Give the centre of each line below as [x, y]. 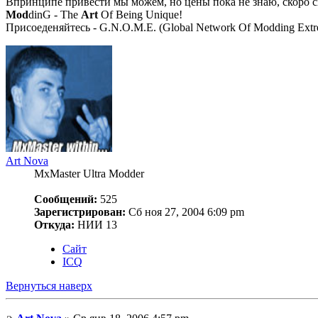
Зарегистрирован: [80, 212]
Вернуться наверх [49, 285]
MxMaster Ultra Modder [89, 173]
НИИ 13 [96, 224]
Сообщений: [66, 199]
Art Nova [27, 160]
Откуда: [54, 224]
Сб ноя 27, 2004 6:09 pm [185, 212]
